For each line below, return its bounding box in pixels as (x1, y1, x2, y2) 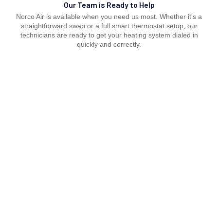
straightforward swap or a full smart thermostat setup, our (20, 21, 198, 30)
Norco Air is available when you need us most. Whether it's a (16, 12, 202, 20)
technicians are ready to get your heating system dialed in (20, 31, 198, 39)
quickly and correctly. (77, 40, 141, 48)
